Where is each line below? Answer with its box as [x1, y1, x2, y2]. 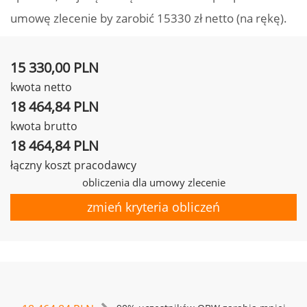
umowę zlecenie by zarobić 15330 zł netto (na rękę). [10, 10, 287, 26]
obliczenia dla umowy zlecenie [82, 175, 225, 189]
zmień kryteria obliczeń [87, 199, 220, 215]
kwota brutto [10, 119, 77, 134]
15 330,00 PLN [10, 58, 99, 77]
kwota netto [10, 79, 72, 95]
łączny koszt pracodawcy [10, 158, 136, 173]
